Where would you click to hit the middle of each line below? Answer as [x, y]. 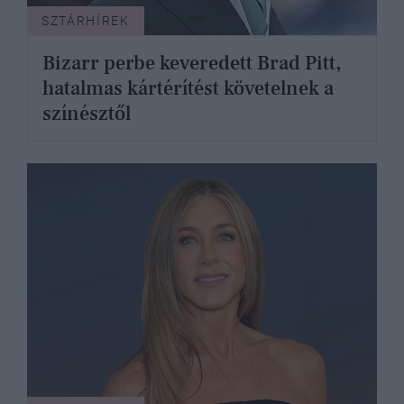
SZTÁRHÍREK [86, 21]
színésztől [87, 114]
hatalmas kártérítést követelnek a [188, 89]
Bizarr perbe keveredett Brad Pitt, [192, 64]
